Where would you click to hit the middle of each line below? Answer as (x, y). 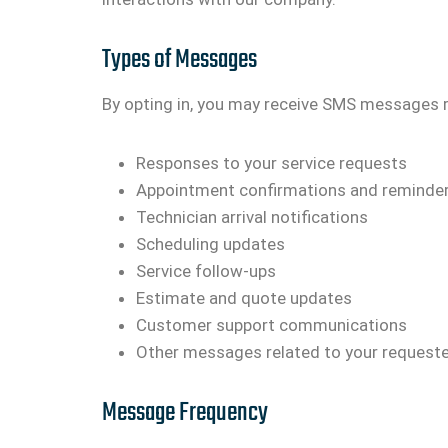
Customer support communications (271, 324)
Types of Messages (179, 60)
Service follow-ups (206, 270)
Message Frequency (185, 412)
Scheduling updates (210, 243)
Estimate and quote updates (244, 297)
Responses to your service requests (271, 162)
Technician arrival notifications (252, 216)
